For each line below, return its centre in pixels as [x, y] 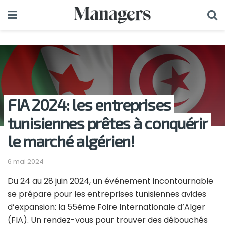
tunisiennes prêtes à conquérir [107, 123]
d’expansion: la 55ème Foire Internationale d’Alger [106, 207]
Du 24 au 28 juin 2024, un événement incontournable [110, 181]
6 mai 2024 [26, 161]
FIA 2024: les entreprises [89, 104]
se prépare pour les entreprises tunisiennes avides [107, 194]
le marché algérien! [71, 141]
